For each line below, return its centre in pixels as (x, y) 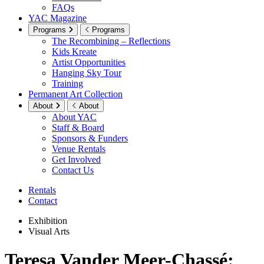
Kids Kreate (74, 51)
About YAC (74, 117)
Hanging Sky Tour (87, 72)
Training (67, 83)
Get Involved (76, 159)
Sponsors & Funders (90, 138)
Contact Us (73, 170)
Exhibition (48, 220)
